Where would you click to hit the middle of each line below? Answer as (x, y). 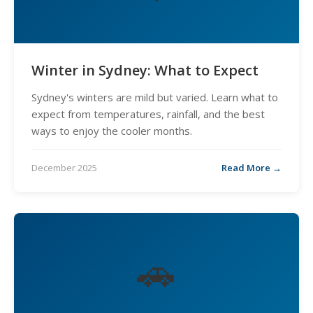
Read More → (252, 168)
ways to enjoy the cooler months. (112, 131)
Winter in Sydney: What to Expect (145, 70)
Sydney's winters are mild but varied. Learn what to (155, 97)
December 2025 (64, 168)
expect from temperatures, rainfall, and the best (148, 114)
